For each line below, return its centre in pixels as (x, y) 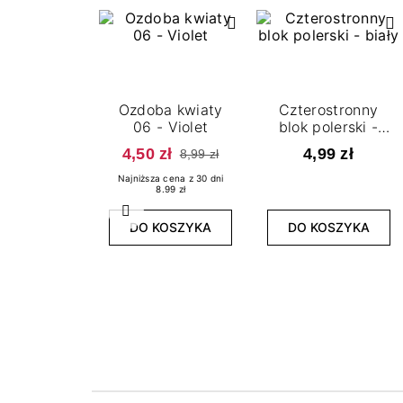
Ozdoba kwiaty (170, 109)
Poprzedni (160, 218)
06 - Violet (170, 126)
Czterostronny (328, 109)
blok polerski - (328, 126)
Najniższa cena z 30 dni (170, 179)
